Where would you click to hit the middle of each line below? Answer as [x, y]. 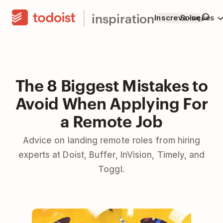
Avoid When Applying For [111, 102]
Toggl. [111, 169]
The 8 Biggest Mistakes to [111, 84]
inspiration [123, 18]
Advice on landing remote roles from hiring [111, 140]
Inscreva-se [177, 18]
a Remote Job [111, 120]
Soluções [197, 18]
